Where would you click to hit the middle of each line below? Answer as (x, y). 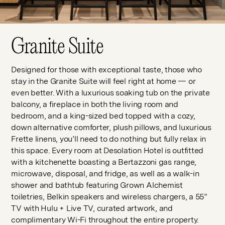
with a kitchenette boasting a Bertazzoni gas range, (104, 162)
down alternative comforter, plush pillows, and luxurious (111, 127)
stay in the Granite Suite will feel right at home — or (103, 81)
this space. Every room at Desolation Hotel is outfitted (107, 150)
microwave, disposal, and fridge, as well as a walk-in (105, 174)
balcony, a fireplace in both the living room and (95, 104)
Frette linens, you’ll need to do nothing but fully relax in (109, 139)
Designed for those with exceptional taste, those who (106, 70)
